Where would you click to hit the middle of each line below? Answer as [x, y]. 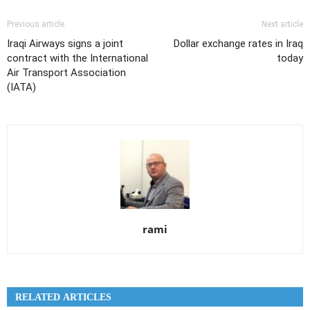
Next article [282, 24]
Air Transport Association [66, 73]
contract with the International [77, 58]
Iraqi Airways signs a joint [65, 44]
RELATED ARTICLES [63, 298]
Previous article [36, 24]
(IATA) [21, 87]
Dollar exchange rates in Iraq [238, 44]
